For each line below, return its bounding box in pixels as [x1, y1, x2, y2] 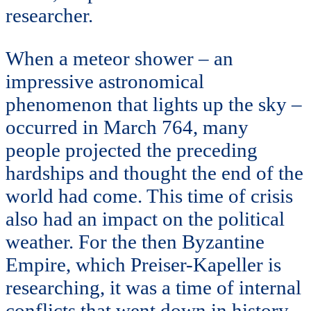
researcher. [6, 3, 93, 26]
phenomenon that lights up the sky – [6, 92, 302, 115]
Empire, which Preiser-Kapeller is [6, 253, 281, 276]
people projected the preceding [6, 138, 258, 161]
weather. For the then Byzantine [6, 230, 264, 253]
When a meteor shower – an [6, 47, 233, 69]
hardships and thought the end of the [6, 161, 303, 184]
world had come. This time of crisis [6, 184, 293, 207]
